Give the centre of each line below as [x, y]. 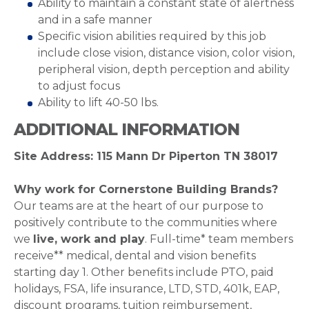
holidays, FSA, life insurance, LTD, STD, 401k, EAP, [147, 289]
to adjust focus [79, 86]
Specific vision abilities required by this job [152, 36]
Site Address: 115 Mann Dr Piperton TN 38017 [146, 156]
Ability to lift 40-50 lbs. [98, 102]
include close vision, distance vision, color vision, [166, 53]
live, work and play [89, 239]
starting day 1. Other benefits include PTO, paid [144, 272]
